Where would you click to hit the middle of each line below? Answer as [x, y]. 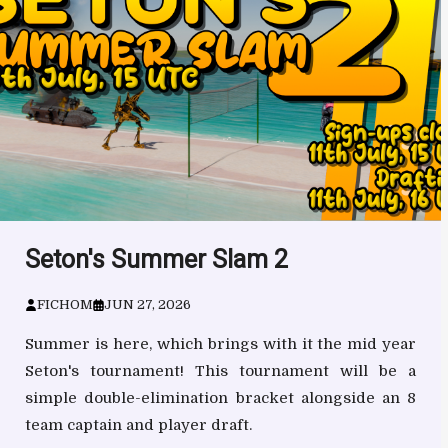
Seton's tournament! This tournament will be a [221, 371]
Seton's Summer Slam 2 [156, 260]
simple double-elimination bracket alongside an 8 [221, 398]
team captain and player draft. [138, 425]
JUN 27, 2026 [148, 305]
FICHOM [64, 305]
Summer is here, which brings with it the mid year [221, 344]
